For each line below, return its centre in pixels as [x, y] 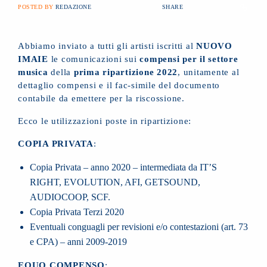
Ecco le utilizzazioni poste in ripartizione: [105, 121]
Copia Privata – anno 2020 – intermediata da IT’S [123, 167]
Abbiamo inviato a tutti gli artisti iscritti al [107, 46]
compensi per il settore [189, 59]
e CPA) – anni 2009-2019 [80, 241]
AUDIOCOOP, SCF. [71, 197]
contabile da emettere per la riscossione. [103, 98]
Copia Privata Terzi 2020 [77, 212]
